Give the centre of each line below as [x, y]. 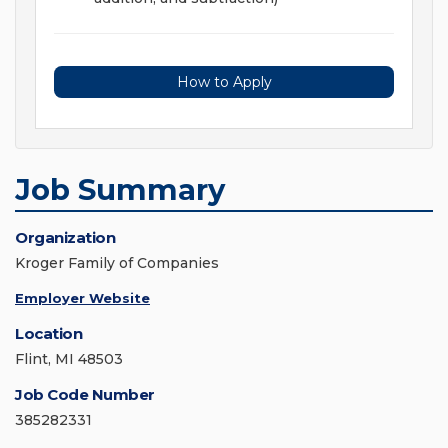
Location [48, 334]
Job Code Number [85, 395]
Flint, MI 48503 [69, 359]
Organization [65, 238]
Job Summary [120, 190]
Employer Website [82, 298]
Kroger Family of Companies [117, 263]
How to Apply [224, 82]
